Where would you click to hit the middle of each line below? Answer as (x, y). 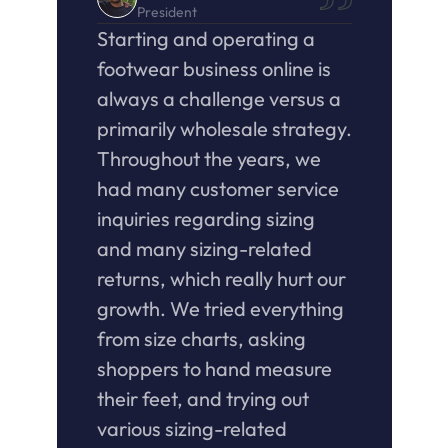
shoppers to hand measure (214, 368)
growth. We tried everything (220, 308)
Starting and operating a (205, 38)
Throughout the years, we (208, 158)
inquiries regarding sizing (205, 218)
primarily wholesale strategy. (224, 128)
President (166, 12)
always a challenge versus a (218, 98)
